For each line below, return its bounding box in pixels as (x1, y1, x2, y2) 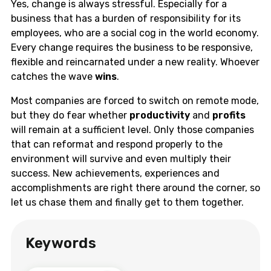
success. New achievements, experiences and (11, 167, 220, 179)
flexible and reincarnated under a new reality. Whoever (11, 56, 260, 68)
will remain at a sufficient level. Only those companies (11, 123, 254, 135)
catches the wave (11, 70, 95, 82)
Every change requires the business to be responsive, (11, 41, 253, 53)
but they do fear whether (11, 109, 129, 121)
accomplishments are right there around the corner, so (11, 181, 260, 194)
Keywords (25, 234, 96, 252)
